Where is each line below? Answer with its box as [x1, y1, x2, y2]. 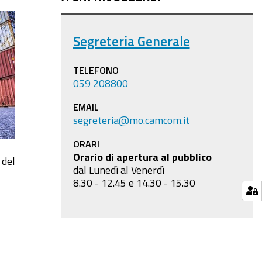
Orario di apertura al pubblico [73, 151, 212, 162]
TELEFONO [73, 65, 119, 75]
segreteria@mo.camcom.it [73, 115, 189, 125]
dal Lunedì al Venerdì [73, 164, 164, 175]
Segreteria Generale [73, 35, 190, 48]
